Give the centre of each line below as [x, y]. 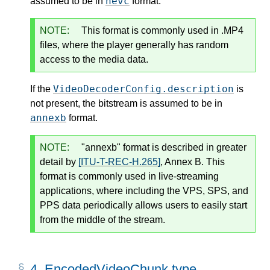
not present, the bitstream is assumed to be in [126, 103]
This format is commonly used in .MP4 [161, 30]
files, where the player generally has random [134, 45]
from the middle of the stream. [102, 219]
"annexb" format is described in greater [163, 147]
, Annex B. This [193, 162]
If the [42, 89]
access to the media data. [94, 59]
